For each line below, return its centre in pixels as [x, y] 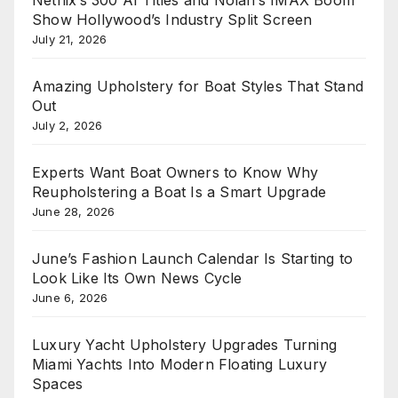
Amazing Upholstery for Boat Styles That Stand [198, 87]
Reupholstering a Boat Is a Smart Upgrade [179, 192]
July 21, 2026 [70, 40]
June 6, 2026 [70, 298]
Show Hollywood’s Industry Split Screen [172, 20]
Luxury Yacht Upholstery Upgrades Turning [185, 345]
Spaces [58, 384]
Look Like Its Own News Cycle [137, 279]
